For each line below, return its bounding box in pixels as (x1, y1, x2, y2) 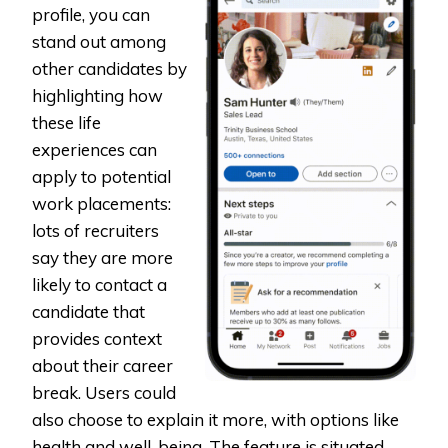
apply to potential (32, 165, 171, 187)
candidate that (32, 300, 145, 322)
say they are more (32, 246, 173, 268)
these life (32, 111, 101, 133)
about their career (32, 354, 173, 376)
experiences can (32, 138, 157, 160)
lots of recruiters (32, 219, 159, 241)
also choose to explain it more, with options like (32, 408, 399, 430)
